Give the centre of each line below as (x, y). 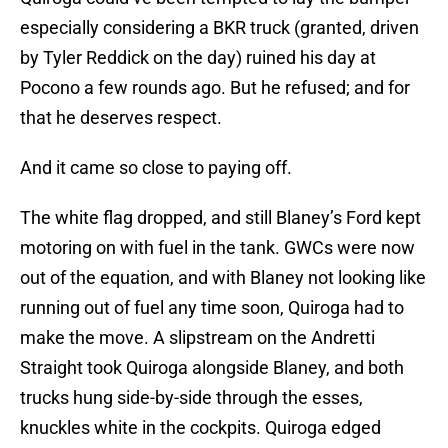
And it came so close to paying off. (156, 168)
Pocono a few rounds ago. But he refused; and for (215, 88)
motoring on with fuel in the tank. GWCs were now (217, 248)
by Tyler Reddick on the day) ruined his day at (198, 58)
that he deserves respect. (121, 118)
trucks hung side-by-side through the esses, (191, 398)
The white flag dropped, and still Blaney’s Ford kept (220, 218)
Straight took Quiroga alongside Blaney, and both (212, 368)
